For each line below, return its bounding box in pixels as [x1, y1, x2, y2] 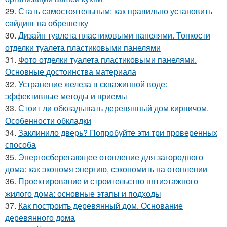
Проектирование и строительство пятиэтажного [18, 175, 198, 187]
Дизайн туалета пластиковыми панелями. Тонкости [18, 29, 210, 41]
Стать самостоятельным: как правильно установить [18, 5, 212, 17]
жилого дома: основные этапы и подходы [5, 187, 161, 199]
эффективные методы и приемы [5, 90, 127, 102]
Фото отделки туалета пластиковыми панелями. [18, 54, 197, 65]
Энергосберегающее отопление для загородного [18, 151, 203, 163]
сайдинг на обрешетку [5, 17, 88, 29]
